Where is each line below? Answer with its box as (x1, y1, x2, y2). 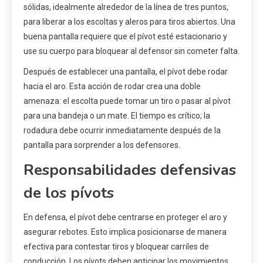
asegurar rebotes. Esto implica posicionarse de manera (23, 227, 227, 237)
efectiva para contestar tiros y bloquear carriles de (23, 242, 209, 252)
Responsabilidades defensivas (23, 160, 236, 181)
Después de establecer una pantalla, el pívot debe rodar (23, 67, 228, 77)
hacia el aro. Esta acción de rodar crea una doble (23, 82, 201, 92)
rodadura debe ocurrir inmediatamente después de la (23, 126, 221, 136)
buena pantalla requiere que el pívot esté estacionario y (23, 32, 227, 42)
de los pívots (23, 183, 114, 204)
